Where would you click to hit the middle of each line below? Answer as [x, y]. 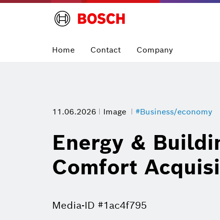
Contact [106, 50]
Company [155, 50]
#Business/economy [174, 112]
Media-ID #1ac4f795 [99, 206]
